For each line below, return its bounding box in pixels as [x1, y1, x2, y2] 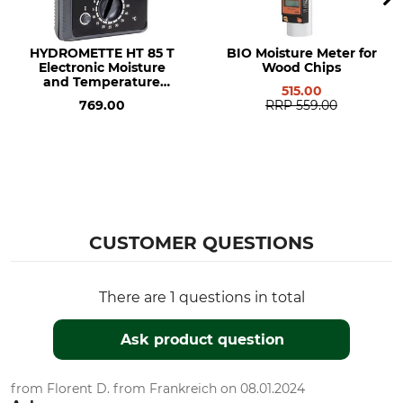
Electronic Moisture [38, 59, 166, 76]
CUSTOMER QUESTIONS [89, 232, 314, 254]
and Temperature [43, 74, 160, 90]
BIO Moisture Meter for [226, 45, 377, 61]
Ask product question [120, 331, 284, 348]
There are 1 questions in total [98, 289, 305, 306]
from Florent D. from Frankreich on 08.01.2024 [11, 381, 305, 397]
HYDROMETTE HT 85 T [29, 45, 175, 61]
